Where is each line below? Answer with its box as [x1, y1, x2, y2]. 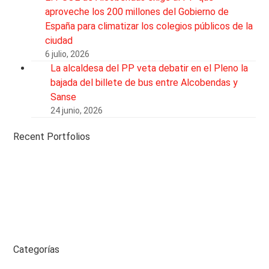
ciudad [45, 34, 73, 46]
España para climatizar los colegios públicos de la [45, 20, 253, 32]
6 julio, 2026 [45, 49, 90, 59]
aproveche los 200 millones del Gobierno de [45, 5, 229, 17]
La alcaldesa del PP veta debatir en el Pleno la [50, 62, 249, 74]
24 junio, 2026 [50, 105, 103, 115]
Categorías [13, 243, 60, 255]
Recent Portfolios [13, 130, 91, 142]
